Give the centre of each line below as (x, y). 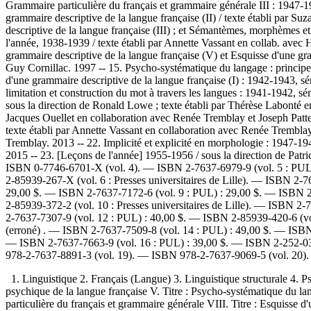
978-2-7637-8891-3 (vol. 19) (69, 255)
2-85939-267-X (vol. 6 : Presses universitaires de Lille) (126, 180)
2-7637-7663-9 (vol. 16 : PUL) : (119, 242)
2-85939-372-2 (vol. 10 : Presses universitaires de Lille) (127, 205)
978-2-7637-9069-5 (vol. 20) (243, 255)
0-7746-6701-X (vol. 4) (86, 167)
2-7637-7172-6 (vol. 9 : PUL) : (155, 192)
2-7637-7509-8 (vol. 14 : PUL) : (162, 230)
